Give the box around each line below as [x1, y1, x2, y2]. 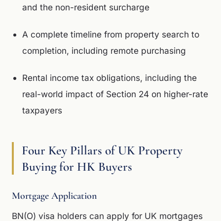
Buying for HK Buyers [22, 159, 132, 174]
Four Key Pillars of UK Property [22, 143, 183, 158]
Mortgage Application [12, 190, 97, 202]
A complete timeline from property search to [22, 29, 199, 39]
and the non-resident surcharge [22, 2, 149, 12]
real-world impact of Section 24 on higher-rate [22, 89, 208, 99]
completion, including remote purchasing [22, 45, 186, 56]
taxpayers [22, 105, 62, 115]
